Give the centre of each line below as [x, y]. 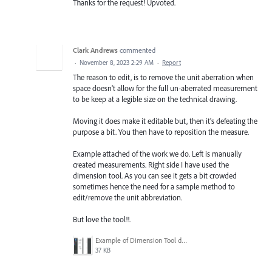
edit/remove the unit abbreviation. [127, 198]
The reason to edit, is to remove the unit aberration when [163, 77]
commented [138, 50]
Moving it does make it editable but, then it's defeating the [165, 121]
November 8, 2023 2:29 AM [117, 62]
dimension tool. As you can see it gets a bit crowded [155, 176]
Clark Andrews [95, 50]
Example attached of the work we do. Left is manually [157, 154]
